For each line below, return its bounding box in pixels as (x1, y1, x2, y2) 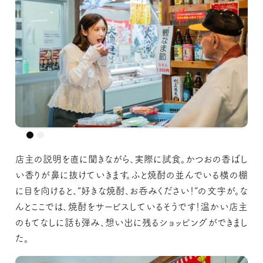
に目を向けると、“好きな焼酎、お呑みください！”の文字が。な (15, 186, 248, 195)
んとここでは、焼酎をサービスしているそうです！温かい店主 (15, 201, 248, 211)
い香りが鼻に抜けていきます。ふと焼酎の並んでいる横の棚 (15, 170, 248, 180)
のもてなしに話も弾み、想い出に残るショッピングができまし (15, 217, 248, 227)
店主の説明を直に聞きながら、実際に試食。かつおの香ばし (15, 154, 248, 164)
